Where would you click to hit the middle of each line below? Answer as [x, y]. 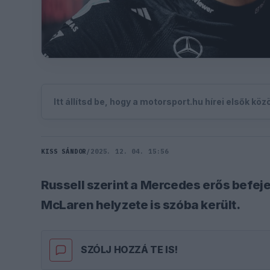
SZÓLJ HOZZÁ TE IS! [129, 250]
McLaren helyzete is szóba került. [141, 204]
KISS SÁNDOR [64, 151]
